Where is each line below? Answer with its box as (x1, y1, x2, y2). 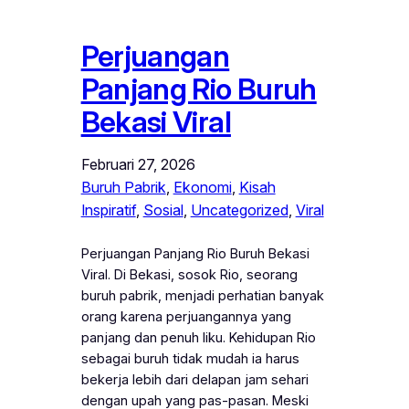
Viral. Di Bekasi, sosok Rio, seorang (80, 267, 298, 284)
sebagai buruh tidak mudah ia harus (80, 351, 299, 368)
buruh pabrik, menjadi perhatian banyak (80, 288, 324, 305)
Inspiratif (80, 201, 136, 220)
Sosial (142, 201, 184, 220)
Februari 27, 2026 (80, 155, 195, 174)
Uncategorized (190, 201, 288, 220)
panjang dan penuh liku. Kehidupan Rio (80, 330, 316, 347)
